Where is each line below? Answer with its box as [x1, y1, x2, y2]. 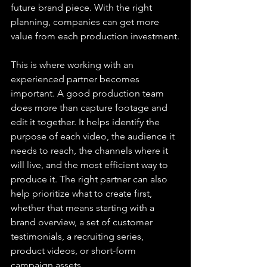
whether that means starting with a [11, 201, 157, 213]
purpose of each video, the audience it [11, 130, 177, 142]
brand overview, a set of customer [11, 216, 155, 228]
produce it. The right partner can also [11, 173, 170, 185]
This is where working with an [11, 58, 136, 70]
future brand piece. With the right [11, 1, 154, 13]
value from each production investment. [11, 30, 179, 42]
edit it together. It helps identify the [11, 116, 162, 128]
